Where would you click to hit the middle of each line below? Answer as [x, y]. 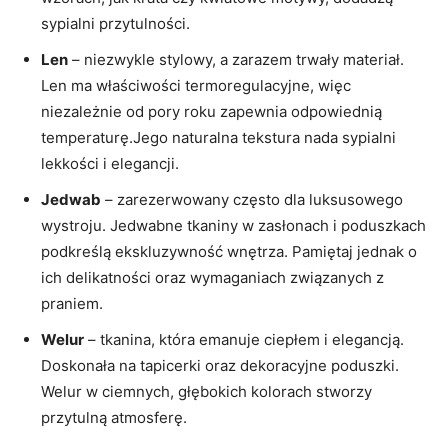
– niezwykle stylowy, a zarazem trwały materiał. [236, 59]
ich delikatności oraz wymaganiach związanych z [212, 277]
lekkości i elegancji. [110, 163]
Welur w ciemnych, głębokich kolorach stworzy [206, 391]
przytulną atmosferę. [114, 417]
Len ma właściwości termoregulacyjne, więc [196, 85]
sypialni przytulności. [115, 23]
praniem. [72, 303]
